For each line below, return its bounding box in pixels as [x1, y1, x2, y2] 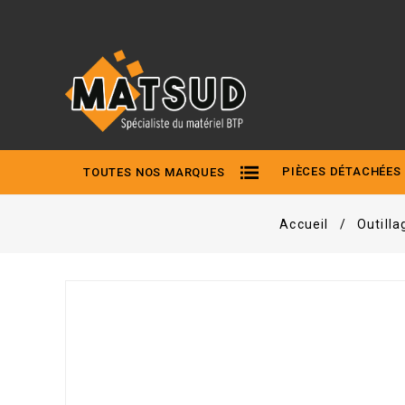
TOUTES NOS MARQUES [83, 165, 225, 180]
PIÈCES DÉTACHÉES [282, 165, 401, 179]
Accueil [279, 217, 329, 232]
